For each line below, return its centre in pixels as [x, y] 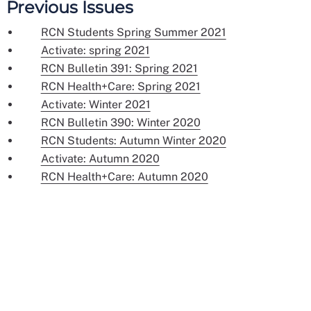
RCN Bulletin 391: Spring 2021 [119, 69]
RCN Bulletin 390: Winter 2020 [120, 123]
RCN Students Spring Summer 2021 [133, 33]
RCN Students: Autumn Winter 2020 [133, 141]
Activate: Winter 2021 [95, 105]
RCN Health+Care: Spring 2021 [120, 87]
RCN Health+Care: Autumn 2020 [124, 177]
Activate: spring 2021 [95, 51]
